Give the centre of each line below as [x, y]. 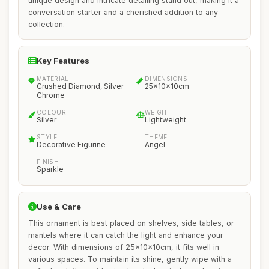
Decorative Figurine [71, 144]
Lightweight [165, 120]
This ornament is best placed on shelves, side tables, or [131, 223]
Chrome [51, 95]
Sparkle [50, 169]
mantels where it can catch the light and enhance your [126, 235]
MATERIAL [53, 79]
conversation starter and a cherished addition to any [123, 12]
